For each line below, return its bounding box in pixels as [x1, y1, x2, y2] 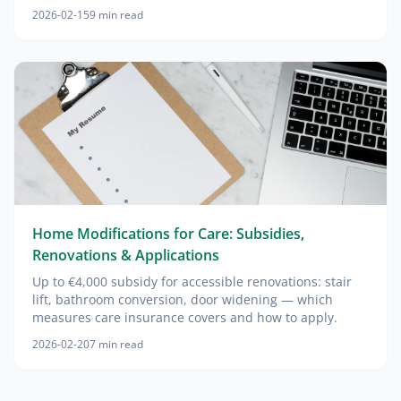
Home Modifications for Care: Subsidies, [32, 224, 304, 243]
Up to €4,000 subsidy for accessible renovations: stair [32, 273, 352, 290]
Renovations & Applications [32, 245, 219, 265]
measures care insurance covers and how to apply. [32, 309, 337, 326]
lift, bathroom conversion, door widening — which [32, 291, 333, 308]
